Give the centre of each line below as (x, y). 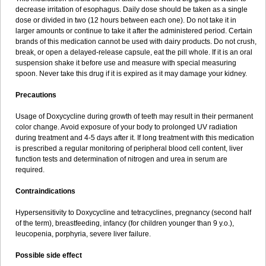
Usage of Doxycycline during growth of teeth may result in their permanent (134, 116)
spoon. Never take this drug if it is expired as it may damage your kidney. (131, 74)
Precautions (36, 95)
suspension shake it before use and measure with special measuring (126, 63)
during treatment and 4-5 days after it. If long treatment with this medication (135, 138)
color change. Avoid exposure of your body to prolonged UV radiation (126, 127)
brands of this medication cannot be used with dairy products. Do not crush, (136, 42)
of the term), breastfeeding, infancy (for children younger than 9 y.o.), (125, 223)
